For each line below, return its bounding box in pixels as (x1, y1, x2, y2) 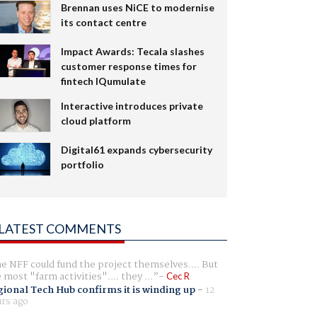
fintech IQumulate (60, 74, 146, 87)
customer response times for (60, 59, 197, 72)
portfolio (60, 158, 104, 171)
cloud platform (60, 114, 131, 127)
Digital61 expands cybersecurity (60, 143, 212, 156)
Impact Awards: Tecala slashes (60, 45, 204, 57)
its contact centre (60, 16, 146, 28)
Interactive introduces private (60, 99, 203, 112)
